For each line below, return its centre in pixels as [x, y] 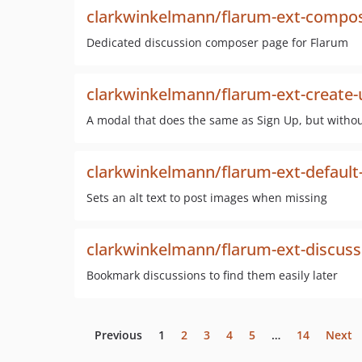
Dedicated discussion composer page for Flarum [217, 42]
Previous [118, 335]
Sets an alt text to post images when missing [207, 198]
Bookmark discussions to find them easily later [212, 275]
